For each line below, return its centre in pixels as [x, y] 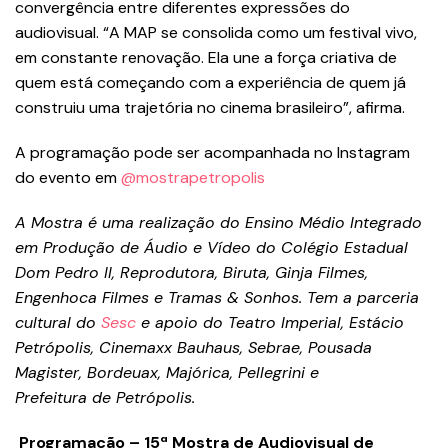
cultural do [58, 322]
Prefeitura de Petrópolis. [105, 397]
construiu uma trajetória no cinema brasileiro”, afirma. [210, 107]
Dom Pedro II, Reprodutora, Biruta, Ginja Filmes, [191, 272]
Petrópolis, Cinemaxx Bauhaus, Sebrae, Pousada [193, 347]
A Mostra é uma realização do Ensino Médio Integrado [218, 222]
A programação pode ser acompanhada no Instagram [212, 152]
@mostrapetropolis [193, 177]
